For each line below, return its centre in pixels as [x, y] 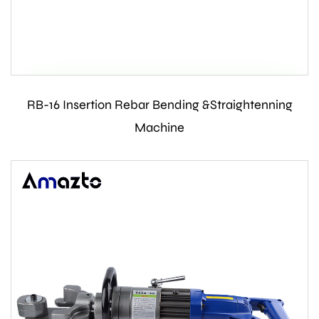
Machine [159, 128]
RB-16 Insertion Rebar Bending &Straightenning [159, 105]
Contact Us [159, 105]
